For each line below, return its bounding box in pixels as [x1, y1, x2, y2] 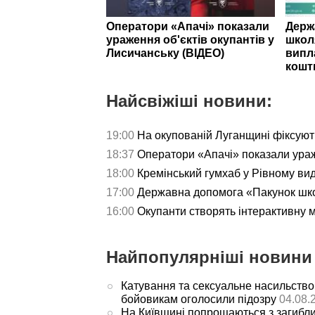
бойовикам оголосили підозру [120, 292, 276, 305]
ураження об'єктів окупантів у [106, 33, 274, 46]
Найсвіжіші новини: [106, 91, 272, 110]
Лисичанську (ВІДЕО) [106, 46, 224, 59]
